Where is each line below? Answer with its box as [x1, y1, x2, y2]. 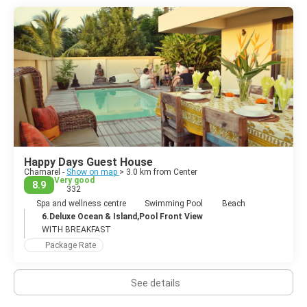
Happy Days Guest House [24, 155, 153, 169]
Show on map [66, 167, 119, 177]
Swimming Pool [145, 198, 203, 208]
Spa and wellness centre [36, 198, 126, 208]
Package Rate [45, 240, 96, 250]
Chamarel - [24, 167, 66, 177]
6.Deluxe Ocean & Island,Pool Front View [42, 211, 203, 221]
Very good [54, 175, 95, 185]
